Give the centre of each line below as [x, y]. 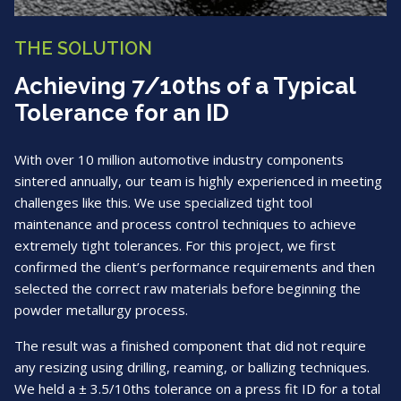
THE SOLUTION [83, 49]
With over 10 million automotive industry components [179, 160]
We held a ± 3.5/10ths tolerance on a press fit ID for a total [197, 389]
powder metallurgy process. [101, 310]
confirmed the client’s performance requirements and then [195, 267]
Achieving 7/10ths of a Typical [185, 86]
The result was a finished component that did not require [190, 346]
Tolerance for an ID [122, 113]
